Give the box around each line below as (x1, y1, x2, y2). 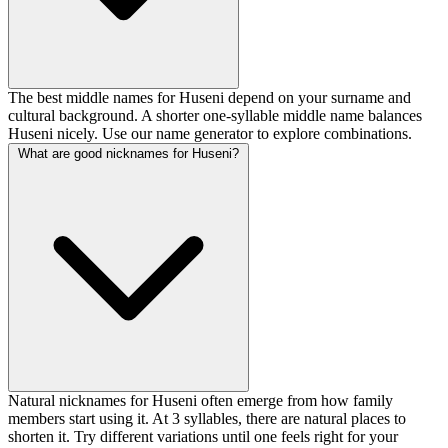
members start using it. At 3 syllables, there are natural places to (8, 410, 406, 428)
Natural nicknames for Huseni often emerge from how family (8, 392, 393, 410)
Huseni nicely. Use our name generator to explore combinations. (8, 125, 412, 143)
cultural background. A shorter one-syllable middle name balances (8, 107, 422, 125)
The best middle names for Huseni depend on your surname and (8, 89, 411, 107)
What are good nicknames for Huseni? (18, 146, 239, 162)
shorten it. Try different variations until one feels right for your (8, 428, 398, 446)
